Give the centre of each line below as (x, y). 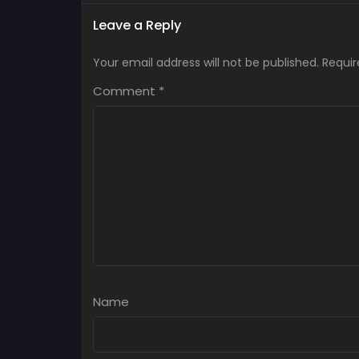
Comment (126, 91)
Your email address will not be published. (206, 63)
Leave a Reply (137, 26)
